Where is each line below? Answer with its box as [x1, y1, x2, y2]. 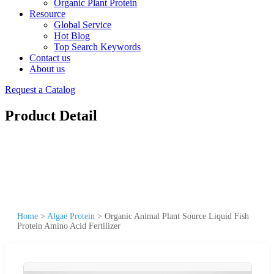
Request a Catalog [5, 84, 75, 95]
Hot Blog [54, 31, 90, 41]
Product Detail [5, 107, 97, 124]
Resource [29, 9, 65, 19]
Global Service [54, 20, 111, 30]
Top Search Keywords [54, 42, 141, 52]
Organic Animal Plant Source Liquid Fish [105, 211, 249, 221]
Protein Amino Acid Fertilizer [17, 221, 120, 231]
